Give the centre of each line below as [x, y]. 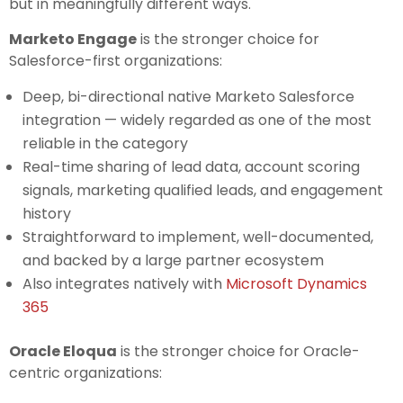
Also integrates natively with [124, 284]
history [47, 214]
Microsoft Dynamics [296, 284]
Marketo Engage [73, 40]
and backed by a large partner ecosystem [173, 261]
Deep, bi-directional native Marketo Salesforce [188, 97]
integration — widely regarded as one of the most [197, 121]
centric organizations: [85, 373]
